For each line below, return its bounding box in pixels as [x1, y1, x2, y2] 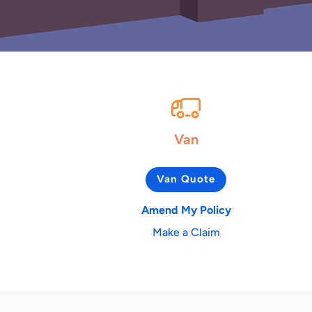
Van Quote [157, 173, 215, 186]
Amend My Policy [141, 203, 231, 217]
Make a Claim [152, 225, 220, 239]
